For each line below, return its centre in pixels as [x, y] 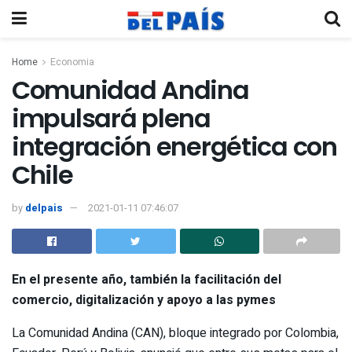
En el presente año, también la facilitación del [147, 279]
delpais [44, 207]
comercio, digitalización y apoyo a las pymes [150, 300]
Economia [72, 62]
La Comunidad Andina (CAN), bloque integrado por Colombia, [175, 333]
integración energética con [174, 147]
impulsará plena [111, 118]
